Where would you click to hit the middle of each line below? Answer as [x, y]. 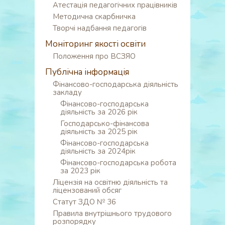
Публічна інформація [87, 72]
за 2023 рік [80, 171]
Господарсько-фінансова [105, 124]
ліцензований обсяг [87, 190]
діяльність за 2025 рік [99, 132]
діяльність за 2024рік [98, 151]
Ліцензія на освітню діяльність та [110, 182]
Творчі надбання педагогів [100, 28]
